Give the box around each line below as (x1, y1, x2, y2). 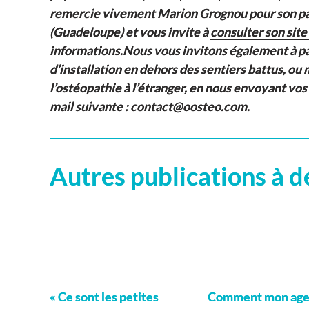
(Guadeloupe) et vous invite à (50, 23, 210, 39)
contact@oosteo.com (130, 98, 247, 114)
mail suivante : (50, 98, 130, 114)
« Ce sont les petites (50, 289, 159, 305)
